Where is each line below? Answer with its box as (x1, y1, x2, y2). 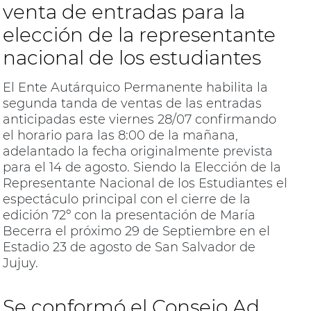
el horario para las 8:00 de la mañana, (2, 128, 238, 144)
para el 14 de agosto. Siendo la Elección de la (2, 160, 281, 176)
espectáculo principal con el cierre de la (2, 192, 251, 208)
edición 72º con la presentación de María (2, 208, 255, 224)
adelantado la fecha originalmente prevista (2, 144, 273, 160)
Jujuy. (2, 255, 38, 271)
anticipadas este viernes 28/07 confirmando (2, 112, 276, 128)
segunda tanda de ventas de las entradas (2, 96, 262, 112)
